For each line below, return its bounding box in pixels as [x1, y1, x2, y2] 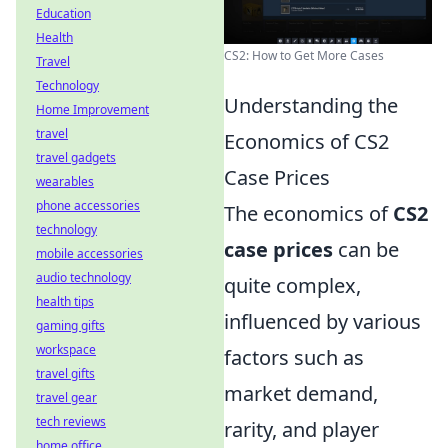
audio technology [36, 269, 131, 286]
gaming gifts [36, 317, 105, 334]
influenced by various [224, 308, 421, 335]
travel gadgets [36, 149, 116, 166]
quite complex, [224, 272, 361, 299]
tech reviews [36, 413, 106, 430]
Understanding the [224, 92, 398, 119]
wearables [36, 173, 94, 190]
